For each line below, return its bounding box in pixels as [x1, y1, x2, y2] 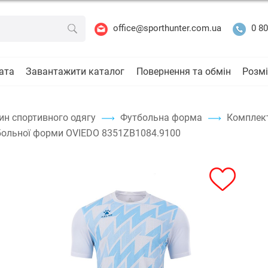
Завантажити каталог [26, 65, 125, 77]
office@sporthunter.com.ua [112, 23, 221, 34]
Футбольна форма [120, 112, 202, 123]
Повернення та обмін [136, 65, 231, 77]
